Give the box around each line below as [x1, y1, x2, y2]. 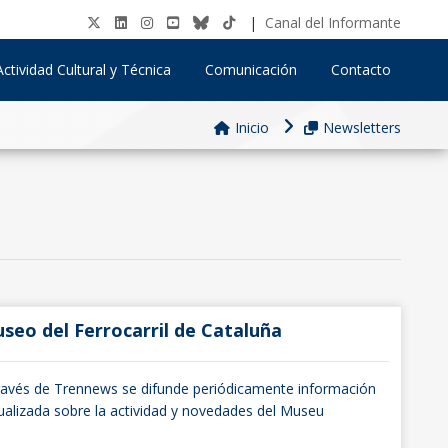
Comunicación [204, 60, 297, 79]
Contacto [330, 60, 391, 79]
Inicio [235, 118, 269, 137]
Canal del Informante [265, 13, 401, 32]
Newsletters [323, 118, 401, 137]
